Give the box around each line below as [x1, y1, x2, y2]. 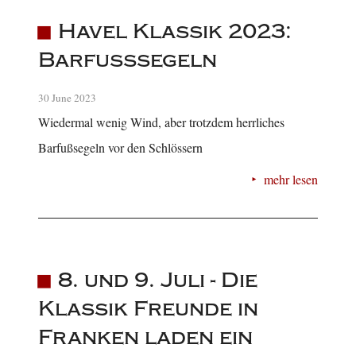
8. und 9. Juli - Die [57, 268, 257, 293]
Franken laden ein [38, 325, 253, 350]
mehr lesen [264, 170, 318, 188]
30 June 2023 [38, 90, 96, 105]
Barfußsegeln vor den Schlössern [38, 138, 203, 156]
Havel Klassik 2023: [57, 18, 292, 44]
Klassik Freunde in [38, 296, 258, 322]
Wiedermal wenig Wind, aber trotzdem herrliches [38, 113, 284, 130]
